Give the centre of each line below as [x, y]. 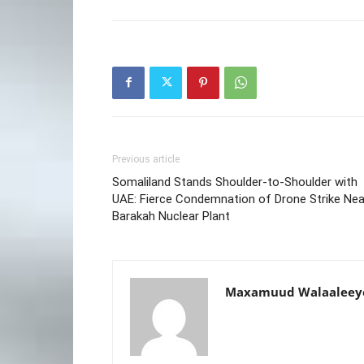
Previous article [146, 159]
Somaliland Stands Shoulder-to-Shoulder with [235, 182]
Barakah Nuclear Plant [171, 216]
